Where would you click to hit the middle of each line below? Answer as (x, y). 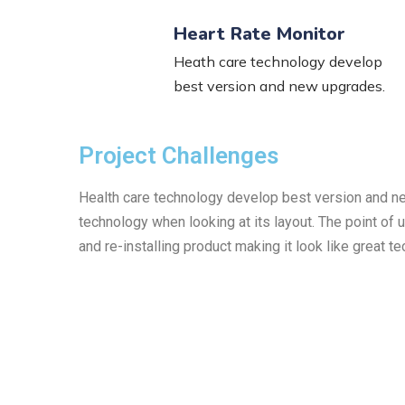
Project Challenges (179, 155)
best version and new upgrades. (279, 86)
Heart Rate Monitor (259, 34)
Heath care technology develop (278, 61)
